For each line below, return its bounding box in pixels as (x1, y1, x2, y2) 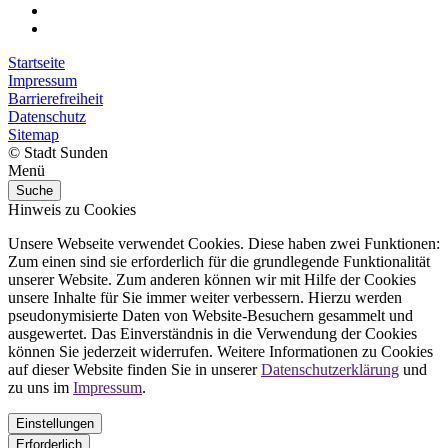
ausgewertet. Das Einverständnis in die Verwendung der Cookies (8, 324, 417, 342)
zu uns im (8, 378, 73, 396)
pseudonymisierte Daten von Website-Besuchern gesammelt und (8, 306, 413, 324)
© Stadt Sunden (8, 143, 108, 161)
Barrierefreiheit (8, 89, 103, 107)
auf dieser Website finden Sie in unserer (8, 360, 261, 378)
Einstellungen (16, 415, 94, 431)
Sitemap (8, 125, 59, 143)
